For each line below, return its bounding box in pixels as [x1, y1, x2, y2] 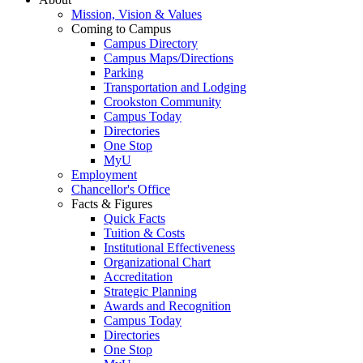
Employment [71, 168, 137, 182]
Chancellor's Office [71, 182, 170, 197]
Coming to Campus [71, 22, 171, 36]
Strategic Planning [104, 284, 197, 299]
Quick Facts [104, 211, 165, 226]
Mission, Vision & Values [71, 7, 202, 22]
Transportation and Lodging [104, 80, 246, 95]
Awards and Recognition [104, 299, 231, 314]
